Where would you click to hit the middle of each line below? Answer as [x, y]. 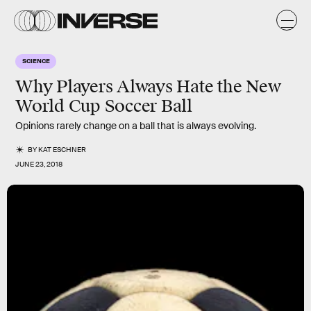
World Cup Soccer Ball [104, 106]
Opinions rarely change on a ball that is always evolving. [136, 126]
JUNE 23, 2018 [39, 164]
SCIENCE [36, 60]
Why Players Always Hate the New [148, 87]
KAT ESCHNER [62, 150]
